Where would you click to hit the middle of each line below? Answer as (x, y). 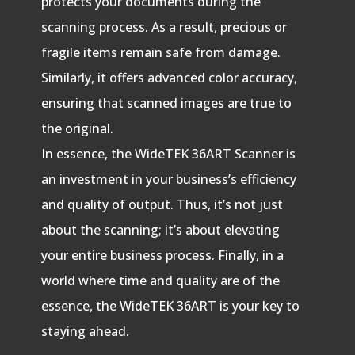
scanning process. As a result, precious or (164, 27)
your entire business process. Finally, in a (162, 255)
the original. (77, 128)
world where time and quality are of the (160, 280)
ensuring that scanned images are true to (166, 103)
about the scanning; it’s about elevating (160, 229)
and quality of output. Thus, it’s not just (162, 204)
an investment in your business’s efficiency (168, 179)
